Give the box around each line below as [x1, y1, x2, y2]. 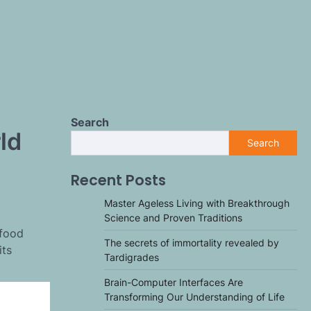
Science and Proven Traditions [104, 212, 242, 224]
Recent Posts [71, 170, 166, 190]
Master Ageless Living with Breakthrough [104, 197, 289, 209]
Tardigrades [104, 251, 159, 263]
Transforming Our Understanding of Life [104, 291, 285, 303]
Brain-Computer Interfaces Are [104, 276, 243, 288]
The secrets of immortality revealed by [104, 237, 279, 249]
